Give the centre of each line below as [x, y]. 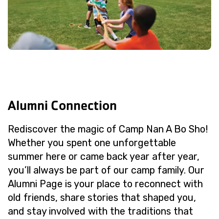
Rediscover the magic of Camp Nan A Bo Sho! [108, 129]
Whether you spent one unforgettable [92, 143]
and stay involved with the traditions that [100, 211]
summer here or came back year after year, [104, 156]
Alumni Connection [62, 105]
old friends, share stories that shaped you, [102, 197]
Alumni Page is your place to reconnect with [105, 184]
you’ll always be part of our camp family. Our [106, 170]
